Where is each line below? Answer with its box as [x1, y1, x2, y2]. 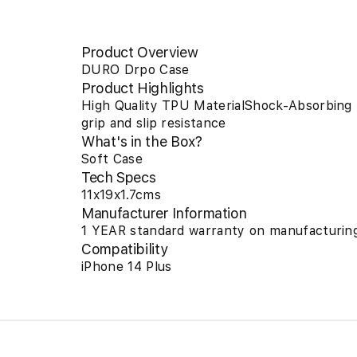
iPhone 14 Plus [81, 259, 172, 275]
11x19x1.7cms [81, 187, 161, 203]
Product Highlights [81, 80, 204, 97]
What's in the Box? [81, 133, 202, 151]
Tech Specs [81, 169, 156, 186]
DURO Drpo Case [81, 62, 190, 78]
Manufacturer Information [81, 205, 247, 222]
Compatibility [81, 241, 168, 258]
